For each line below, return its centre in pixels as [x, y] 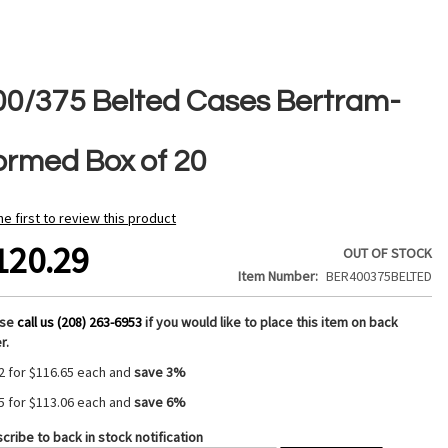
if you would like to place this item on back [272, 322]
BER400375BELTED [379, 276]
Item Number [277, 276]
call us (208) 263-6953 [80, 322]
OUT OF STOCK [388, 253]
